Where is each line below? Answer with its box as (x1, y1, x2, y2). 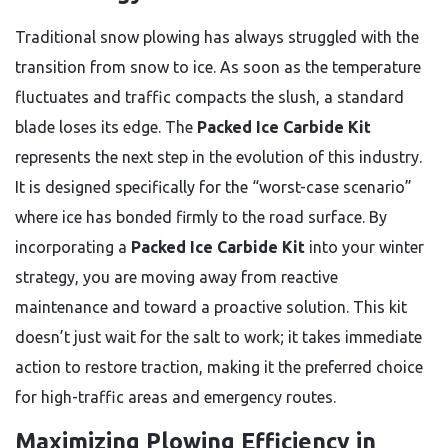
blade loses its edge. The (15, 118, 197, 136)
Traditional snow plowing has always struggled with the (15, 28, 419, 46)
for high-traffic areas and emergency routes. (15, 388, 336, 406)
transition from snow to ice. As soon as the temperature (15, 58, 421, 76)
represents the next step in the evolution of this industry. (15, 148, 422, 166)
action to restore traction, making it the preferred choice (15, 358, 423, 376)
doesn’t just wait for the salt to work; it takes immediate (15, 328, 422, 346)
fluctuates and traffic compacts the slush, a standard (15, 88, 404, 106)
